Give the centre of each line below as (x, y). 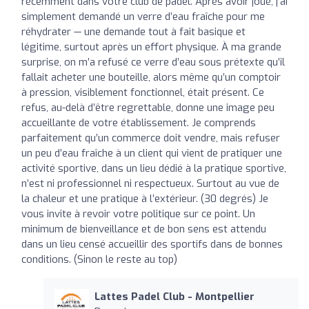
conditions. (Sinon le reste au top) (99, 259)
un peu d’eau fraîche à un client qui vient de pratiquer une (152, 153)
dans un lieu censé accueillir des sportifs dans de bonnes (152, 244)
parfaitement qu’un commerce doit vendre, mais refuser (151, 138)
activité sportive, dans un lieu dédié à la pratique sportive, (154, 168)
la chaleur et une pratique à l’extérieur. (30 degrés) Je (145, 198)
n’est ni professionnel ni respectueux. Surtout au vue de (150, 183)
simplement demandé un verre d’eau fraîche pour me (143, 16)
